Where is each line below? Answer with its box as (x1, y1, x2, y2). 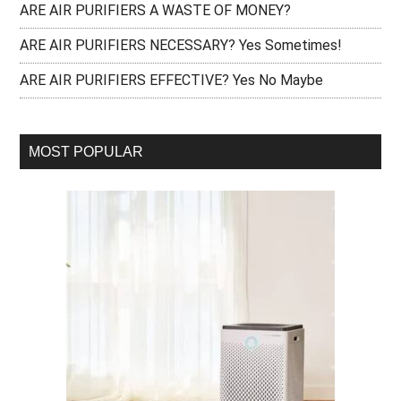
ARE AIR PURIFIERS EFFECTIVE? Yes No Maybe (20, 72, 324, 90)
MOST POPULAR (29, 144, 144, 160)
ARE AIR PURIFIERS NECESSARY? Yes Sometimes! (20, 37, 343, 55)
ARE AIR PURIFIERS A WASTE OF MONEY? (20, 2, 292, 20)
